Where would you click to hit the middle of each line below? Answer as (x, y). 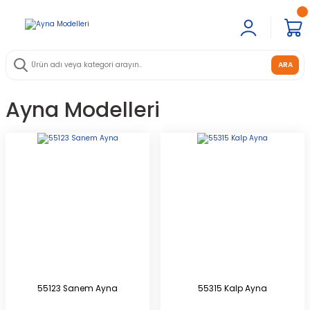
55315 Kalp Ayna (232, 289)
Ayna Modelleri (83, 110)
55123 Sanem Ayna (77, 289)
